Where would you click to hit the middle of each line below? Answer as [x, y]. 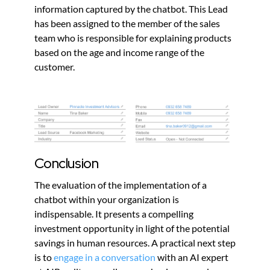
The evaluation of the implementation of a [120, 185]
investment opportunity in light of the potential [132, 228]
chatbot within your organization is [106, 199]
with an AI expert [192, 257]
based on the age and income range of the [119, 52]
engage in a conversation [104, 257]
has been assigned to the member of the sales [127, 23]
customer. [54, 66]
